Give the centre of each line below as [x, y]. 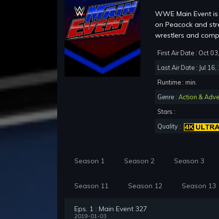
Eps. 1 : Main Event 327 [111, 209]
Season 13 [199, 186]
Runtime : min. [177, 82]
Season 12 [145, 186]
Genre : [168, 97]
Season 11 [91, 186]
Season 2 [139, 161]
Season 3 [189, 161]
